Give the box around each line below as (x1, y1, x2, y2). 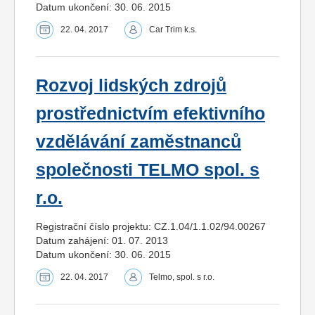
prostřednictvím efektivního (36, 103, 265, 123)
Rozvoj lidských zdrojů (36, 75, 226, 95)
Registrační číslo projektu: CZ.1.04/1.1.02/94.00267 (36, 220, 266, 232)
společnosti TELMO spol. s (36, 160, 259, 179)
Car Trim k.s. (149, 24, 197, 34)
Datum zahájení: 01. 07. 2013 (36, 234, 168, 246)
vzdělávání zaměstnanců (36, 131, 241, 151)
